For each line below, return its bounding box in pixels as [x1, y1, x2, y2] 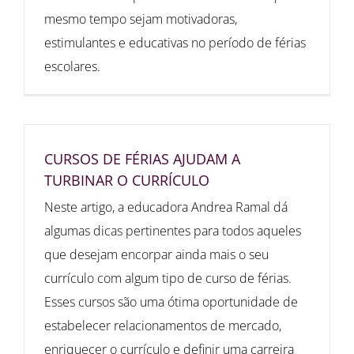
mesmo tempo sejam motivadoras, [44, 10, 237, 28]
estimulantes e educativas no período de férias [44, 34, 306, 52]
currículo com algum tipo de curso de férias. [44, 269, 292, 288]
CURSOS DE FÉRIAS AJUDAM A [44, 149, 240, 169]
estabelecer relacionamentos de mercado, [44, 317, 281, 335]
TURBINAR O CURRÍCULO [44, 171, 209, 190]
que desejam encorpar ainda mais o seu [44, 246, 269, 264]
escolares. [44, 58, 100, 76]
